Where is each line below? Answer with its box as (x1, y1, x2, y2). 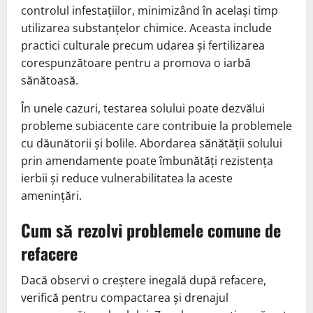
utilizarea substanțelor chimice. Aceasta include (21, 20, 272, 36)
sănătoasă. (21, 72, 78, 88)
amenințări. (21, 187, 82, 203)
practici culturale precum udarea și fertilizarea (21, 37, 265, 53)
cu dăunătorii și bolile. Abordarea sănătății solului (21, 135, 282, 151)
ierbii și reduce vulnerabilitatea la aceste (21, 170, 233, 186)
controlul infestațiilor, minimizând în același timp (21, 2, 278, 18)
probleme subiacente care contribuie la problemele (21, 117, 292, 133)
